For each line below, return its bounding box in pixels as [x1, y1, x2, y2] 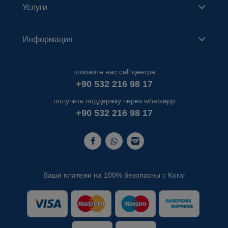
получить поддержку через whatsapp [53, 96, 175, 105]
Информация [22, 35, 73, 44]
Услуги [22, 3, 47, 12]
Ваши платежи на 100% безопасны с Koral [43, 171, 185, 180]
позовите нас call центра [73, 68, 155, 76]
